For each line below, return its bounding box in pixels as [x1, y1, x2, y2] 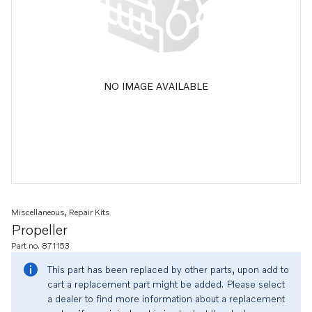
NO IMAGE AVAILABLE [104, 79, 208, 92]
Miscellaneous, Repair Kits [11, 207, 110, 217]
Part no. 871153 [11, 240, 70, 251]
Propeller [11, 221, 68, 237]
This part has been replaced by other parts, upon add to [47, 263, 289, 275]
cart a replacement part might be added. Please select [47, 278, 285, 290]
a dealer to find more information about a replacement [47, 292, 285, 304]
